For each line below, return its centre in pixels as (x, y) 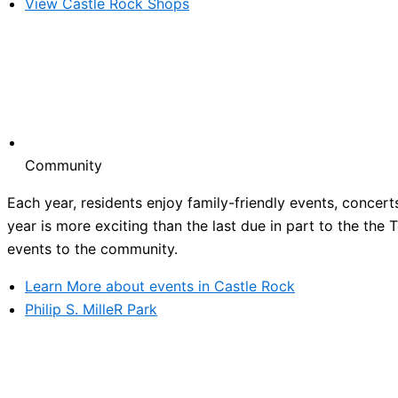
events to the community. (92, 249)
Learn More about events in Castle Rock (160, 287)
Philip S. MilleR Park (91, 310)
